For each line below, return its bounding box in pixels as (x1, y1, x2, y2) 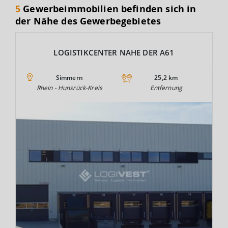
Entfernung (150, 83, 183, 92)
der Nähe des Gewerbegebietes (15, 14, 161, 27)
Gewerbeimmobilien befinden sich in (20, 2, 196, 15)
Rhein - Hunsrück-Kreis (36, 83, 102, 92)
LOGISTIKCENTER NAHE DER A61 (53, 47, 175, 58)
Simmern (55, 73, 83, 82)
